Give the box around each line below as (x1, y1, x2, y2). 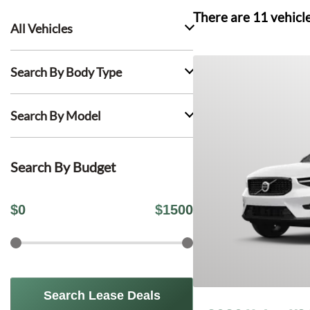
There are (193, 10, 253, 25)
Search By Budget (10, 158, 116, 175)
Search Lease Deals (43, 289, 161, 302)
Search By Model (10, 108, 101, 123)
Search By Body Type (10, 64, 122, 80)
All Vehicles (10, 21, 73, 36)
